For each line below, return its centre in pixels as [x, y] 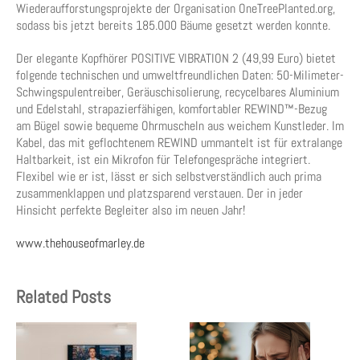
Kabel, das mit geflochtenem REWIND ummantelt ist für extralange [179, 143]
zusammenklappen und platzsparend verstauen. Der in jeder [160, 193]
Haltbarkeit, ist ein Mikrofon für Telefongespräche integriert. [163, 160]
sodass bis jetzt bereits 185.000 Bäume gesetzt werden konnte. [173, 25]
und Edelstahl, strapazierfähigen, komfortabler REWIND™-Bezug [172, 109]
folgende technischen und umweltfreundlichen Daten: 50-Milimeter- [180, 75]
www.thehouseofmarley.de [80, 243]
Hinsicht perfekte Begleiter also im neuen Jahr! [131, 210]
